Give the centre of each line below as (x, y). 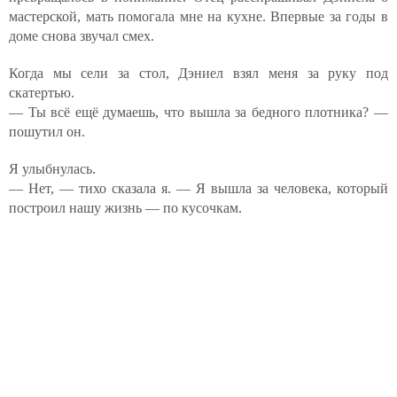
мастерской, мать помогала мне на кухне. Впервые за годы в (198, 16)
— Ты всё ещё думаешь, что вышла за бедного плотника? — (198, 112)
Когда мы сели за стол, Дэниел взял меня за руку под (198, 73)
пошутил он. (47, 131)
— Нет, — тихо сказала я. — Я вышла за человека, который (198, 188)
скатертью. (42, 92)
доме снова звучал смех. (82, 35)
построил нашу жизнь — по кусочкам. (125, 207)
